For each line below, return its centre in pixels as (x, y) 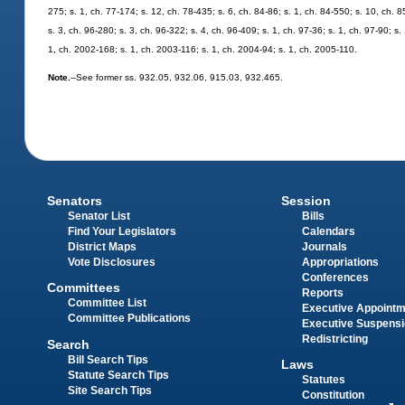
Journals (324, 247)
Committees (84, 288)
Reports (322, 293)
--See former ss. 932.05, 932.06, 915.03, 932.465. (177, 78)
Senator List (99, 217)
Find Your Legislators (122, 232)
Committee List (108, 303)
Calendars (328, 232)
